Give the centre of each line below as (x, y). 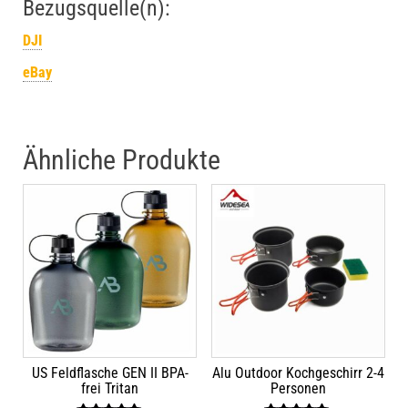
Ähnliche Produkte (122, 160)
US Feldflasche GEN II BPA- (110, 373)
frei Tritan (110, 389)
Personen (298, 389)
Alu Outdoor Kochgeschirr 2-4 (298, 373)
